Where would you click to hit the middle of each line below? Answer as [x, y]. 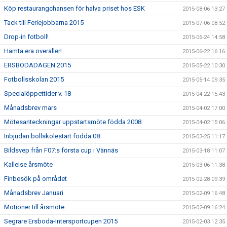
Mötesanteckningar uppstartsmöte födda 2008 [73, 122]
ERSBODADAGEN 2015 [37, 65]
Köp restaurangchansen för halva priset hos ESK [74, 8]
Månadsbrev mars [30, 108]
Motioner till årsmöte [34, 207]
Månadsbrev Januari [34, 193]
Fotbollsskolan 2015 [34, 79]
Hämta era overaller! [33, 51]
